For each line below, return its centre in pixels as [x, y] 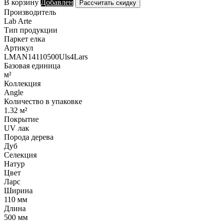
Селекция [20, 155]
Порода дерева [29, 137]
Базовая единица [32, 65]
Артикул [19, 48]
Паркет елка [25, 39]
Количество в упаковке [43, 101]
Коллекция [22, 83]
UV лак [17, 128]
